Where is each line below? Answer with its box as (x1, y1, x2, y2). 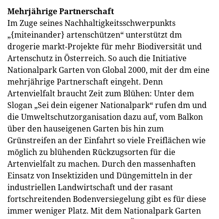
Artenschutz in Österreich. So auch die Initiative (7, 53, 187, 64)
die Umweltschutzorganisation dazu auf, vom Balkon (7, 111, 203, 122)
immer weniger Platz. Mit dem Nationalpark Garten (7, 205, 201, 216)
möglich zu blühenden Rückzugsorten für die (7, 147, 175, 157)
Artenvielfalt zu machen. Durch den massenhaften (7, 158, 196, 169)
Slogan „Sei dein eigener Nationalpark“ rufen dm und (7, 100, 207, 110)
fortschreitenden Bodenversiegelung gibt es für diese (7, 194, 206, 204)
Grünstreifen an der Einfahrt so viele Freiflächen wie (7, 135, 206, 146)
